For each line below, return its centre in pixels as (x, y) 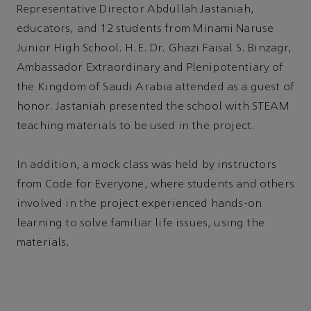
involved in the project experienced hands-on (140, 204)
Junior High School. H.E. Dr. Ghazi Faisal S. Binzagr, (154, 48)
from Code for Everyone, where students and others (155, 184)
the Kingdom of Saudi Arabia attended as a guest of (156, 87)
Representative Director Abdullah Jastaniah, (135, 9)
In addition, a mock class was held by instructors (146, 165)
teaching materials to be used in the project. (136, 126)
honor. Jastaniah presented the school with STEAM (153, 107)
